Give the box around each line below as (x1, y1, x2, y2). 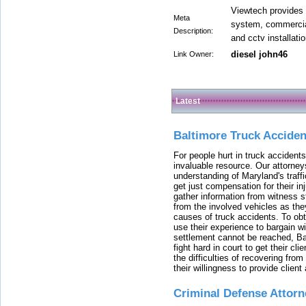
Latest (176, 96, 200, 106)
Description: (173, 27, 213, 35)
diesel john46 (231, 49, 288, 59)
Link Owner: (173, 50, 214, 58)
